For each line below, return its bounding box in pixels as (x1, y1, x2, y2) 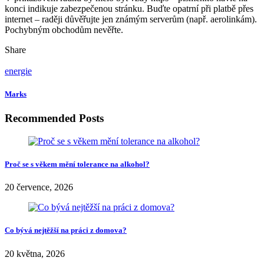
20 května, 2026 (5, 248, 65, 259)
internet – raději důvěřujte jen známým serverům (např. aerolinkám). (5, 14, 257, 24)
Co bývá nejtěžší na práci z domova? (5, 226, 127, 235)
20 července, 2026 (5, 182, 73, 193)
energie (5, 65, 32, 76)
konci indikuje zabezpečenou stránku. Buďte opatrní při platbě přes (5, 3, 253, 14)
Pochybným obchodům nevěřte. (5, 24, 123, 35)
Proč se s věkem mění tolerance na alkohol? (5, 160, 150, 169)
